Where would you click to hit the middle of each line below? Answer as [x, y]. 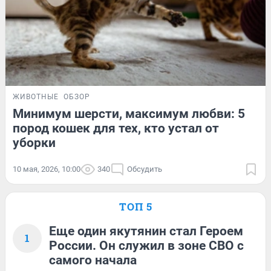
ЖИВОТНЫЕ [36, 96]
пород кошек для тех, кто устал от [116, 128]
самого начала [93, 260]
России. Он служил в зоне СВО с [146, 245]
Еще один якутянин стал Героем [146, 231]
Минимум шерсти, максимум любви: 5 [129, 113]
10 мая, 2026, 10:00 [47, 169]
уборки [34, 142]
